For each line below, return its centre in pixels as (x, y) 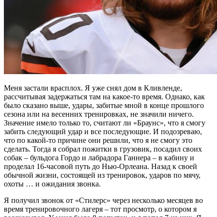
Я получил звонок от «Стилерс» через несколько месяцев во (103, 200)
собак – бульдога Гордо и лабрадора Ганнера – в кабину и (99, 157)
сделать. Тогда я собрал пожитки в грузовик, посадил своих (103, 149)
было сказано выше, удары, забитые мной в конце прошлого (104, 105)
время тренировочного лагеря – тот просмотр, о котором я (100, 209)
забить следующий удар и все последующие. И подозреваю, (103, 131)
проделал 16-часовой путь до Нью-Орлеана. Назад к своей (101, 166)
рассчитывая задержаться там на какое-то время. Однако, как (104, 96)
